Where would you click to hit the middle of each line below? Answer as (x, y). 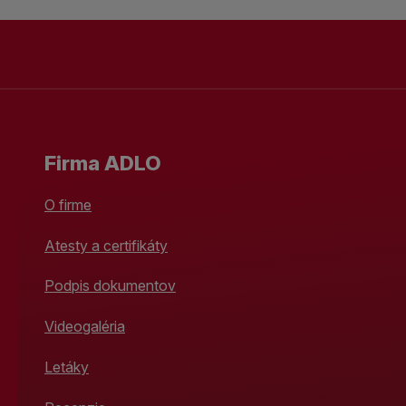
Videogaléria (85, 327)
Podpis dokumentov (110, 286)
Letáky (67, 367)
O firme (68, 204)
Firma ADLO (103, 163)
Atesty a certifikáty (106, 245)
